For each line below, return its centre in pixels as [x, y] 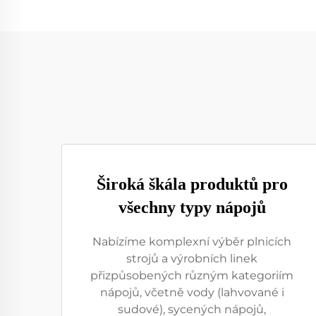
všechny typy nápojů [192, 207]
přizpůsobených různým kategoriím [192, 275]
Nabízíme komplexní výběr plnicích [192, 242]
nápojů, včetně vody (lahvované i [192, 292]
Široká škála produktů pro [192, 184]
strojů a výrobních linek [192, 259]
